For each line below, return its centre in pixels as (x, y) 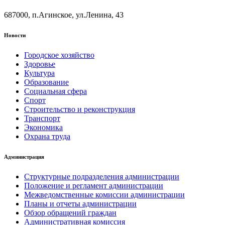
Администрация (24, 157)
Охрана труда (47, 137)
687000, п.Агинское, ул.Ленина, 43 (64, 15)
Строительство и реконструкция (80, 109)
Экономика (43, 128)
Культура (39, 73)
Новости (15, 35)
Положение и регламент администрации (94, 186)
